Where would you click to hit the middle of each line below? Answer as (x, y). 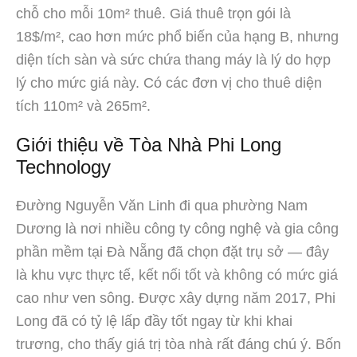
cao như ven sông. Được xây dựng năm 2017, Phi (176, 298)
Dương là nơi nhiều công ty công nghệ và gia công (177, 228)
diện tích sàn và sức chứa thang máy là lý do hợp (173, 59)
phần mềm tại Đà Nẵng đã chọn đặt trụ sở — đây (173, 251)
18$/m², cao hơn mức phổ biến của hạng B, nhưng (177, 36)
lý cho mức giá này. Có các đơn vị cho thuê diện (169, 82)
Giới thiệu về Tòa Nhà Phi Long (149, 144)
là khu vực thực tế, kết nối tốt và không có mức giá (177, 275)
